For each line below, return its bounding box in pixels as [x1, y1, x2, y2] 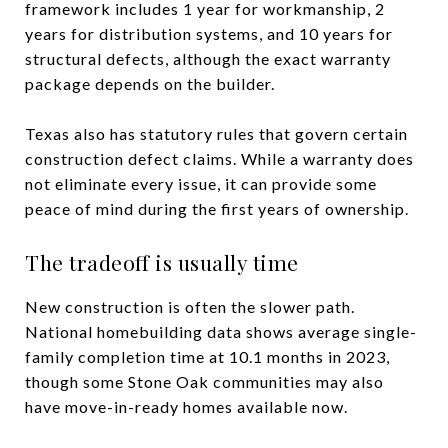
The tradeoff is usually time [25, 247, 299, 276]
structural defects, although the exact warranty [25, 48, 391, 68]
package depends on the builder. [25, 73, 275, 93]
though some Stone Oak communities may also [25, 371, 384, 391]
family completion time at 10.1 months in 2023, [25, 346, 390, 366]
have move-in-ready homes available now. [25, 396, 348, 416]
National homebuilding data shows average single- [25, 321, 417, 341]
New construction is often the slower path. [25, 296, 355, 316]
